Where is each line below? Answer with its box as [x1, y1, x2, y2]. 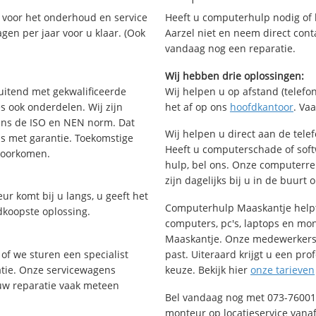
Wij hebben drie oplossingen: [165, 68, 304, 83]
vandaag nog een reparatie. [165, 41, 296, 55]
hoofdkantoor [230, 99, 293, 114]
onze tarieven [250, 263, 315, 277]
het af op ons [165, 99, 230, 114]
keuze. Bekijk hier [165, 263, 250, 277]
